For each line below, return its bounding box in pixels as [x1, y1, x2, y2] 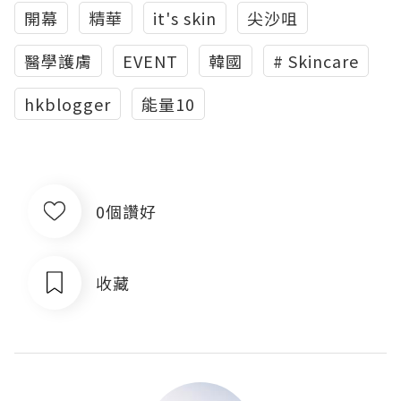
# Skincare [273, 49, 359, 73]
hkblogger [24, 92, 111, 115]
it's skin [153, 6, 217, 30]
